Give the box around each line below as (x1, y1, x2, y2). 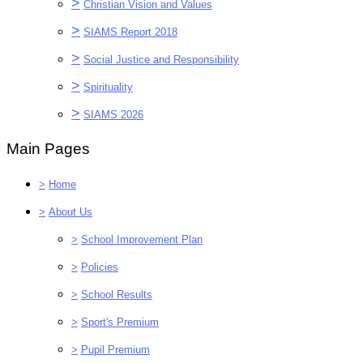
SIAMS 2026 (83, 108, 143, 121)
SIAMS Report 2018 (83, 25, 177, 38)
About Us (49, 205, 92, 218)
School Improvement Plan (81, 233, 203, 246)
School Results (81, 288, 152, 301)
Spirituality (83, 80, 133, 93)
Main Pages (6, 139, 90, 157)
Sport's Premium (81, 315, 159, 328)
